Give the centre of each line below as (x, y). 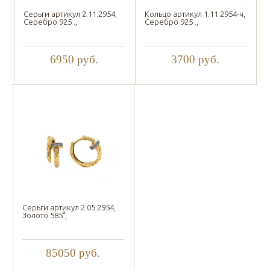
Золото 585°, (44, 215)
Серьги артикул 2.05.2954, (69, 208)
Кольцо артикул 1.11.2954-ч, (195, 14)
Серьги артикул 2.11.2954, (70, 14)
